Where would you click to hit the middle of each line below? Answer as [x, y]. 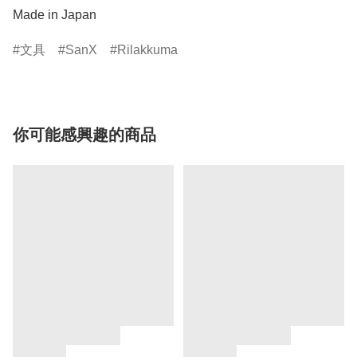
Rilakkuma [147, 50]
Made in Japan [55, 15]
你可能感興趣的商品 [84, 135]
